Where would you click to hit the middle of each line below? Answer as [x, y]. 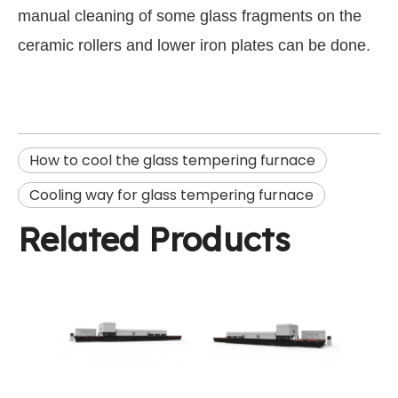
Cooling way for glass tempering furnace [171, 195]
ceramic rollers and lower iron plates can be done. [194, 46]
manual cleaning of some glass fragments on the [190, 16]
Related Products [154, 239]
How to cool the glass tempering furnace [172, 161]
